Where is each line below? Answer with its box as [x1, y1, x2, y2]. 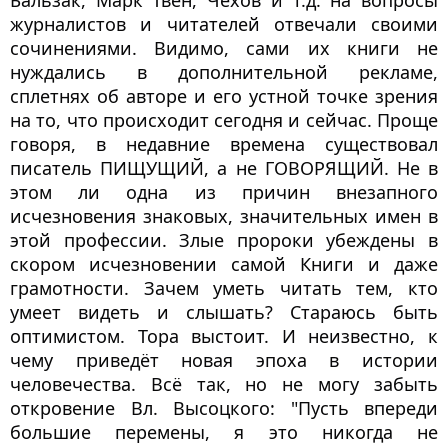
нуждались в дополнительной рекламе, [10, 60, 438, 85]
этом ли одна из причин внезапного [10, 180, 438, 205]
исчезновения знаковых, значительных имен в [10, 204, 438, 229]
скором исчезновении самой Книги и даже [10, 252, 438, 277]
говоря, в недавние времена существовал [10, 132, 438, 157]
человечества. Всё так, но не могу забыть [10, 372, 438, 397]
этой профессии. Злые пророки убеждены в [10, 228, 438, 253]
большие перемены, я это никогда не [10, 420, 438, 445]
